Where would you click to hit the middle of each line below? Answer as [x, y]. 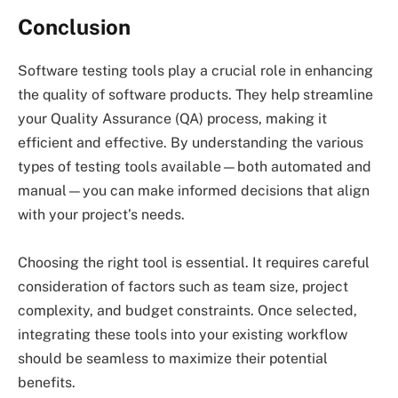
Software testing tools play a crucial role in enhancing [195, 70]
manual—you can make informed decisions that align [194, 190]
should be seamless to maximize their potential [173, 358]
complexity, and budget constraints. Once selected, [187, 310]
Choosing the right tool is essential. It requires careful [194, 262]
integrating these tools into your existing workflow [183, 334]
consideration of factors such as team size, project [183, 286]
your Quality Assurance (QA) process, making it [172, 118]
